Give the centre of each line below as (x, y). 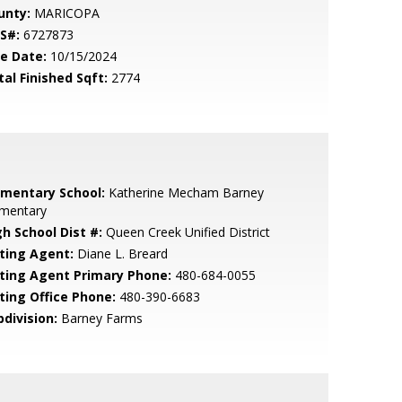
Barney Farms (100, 318)
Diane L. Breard (120, 253)
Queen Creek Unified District (186, 232)
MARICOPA (65, 13)
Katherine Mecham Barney (184, 192)
